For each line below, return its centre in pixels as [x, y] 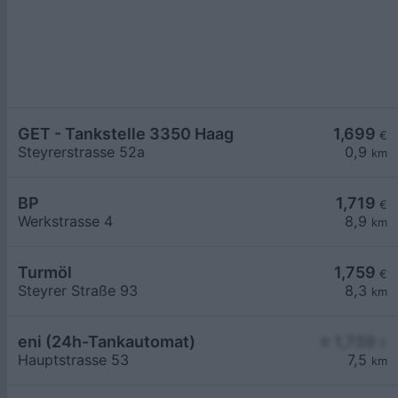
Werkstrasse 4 [65, 222]
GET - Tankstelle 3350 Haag [126, 134]
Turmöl [45, 273]
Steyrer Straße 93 [78, 291]
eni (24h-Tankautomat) [107, 342]
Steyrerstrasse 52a [81, 152]
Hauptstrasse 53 [73, 360]
